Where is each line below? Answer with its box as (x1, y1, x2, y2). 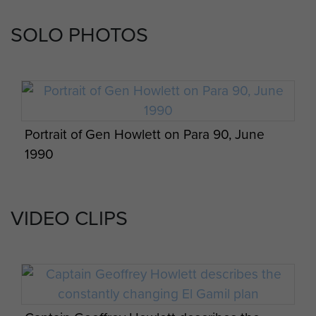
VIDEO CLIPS (11, 203, 128, 233)
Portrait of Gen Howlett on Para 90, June (24, 124, 265, 145)
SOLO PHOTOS (11, 20, 148, 50)
